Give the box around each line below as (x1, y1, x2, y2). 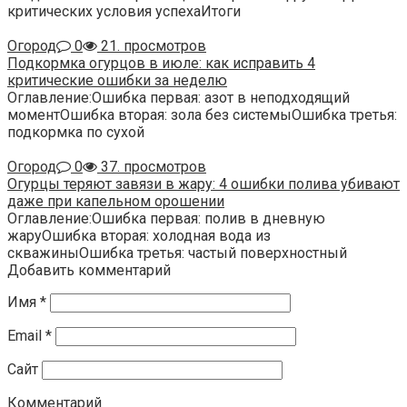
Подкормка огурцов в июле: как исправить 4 (7, 55, 315, 73)
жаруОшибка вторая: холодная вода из (7, 227, 271, 245)
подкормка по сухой (7, 124, 144, 142)
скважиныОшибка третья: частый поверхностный (7, 244, 347, 263)
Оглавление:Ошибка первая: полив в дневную (7, 210, 325, 228)
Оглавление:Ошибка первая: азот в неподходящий (7, 89, 350, 107)
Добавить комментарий (7, 262, 171, 280)
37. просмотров (97, 158, 206, 176)
